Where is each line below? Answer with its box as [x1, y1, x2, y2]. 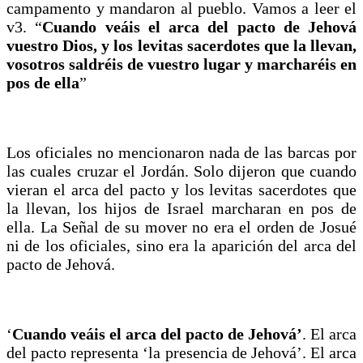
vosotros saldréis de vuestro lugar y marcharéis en [6, 54, 357, 73]
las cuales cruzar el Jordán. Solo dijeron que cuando [6, 161, 357, 180]
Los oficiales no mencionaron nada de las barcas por [6, 143, 357, 161]
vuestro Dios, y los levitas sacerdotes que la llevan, [6, 36, 357, 54]
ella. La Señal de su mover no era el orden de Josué [6, 217, 357, 236]
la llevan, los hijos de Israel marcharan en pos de [6, 199, 357, 217]
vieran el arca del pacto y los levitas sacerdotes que [6, 180, 357, 199]
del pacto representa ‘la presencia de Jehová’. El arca [6, 343, 357, 361]
